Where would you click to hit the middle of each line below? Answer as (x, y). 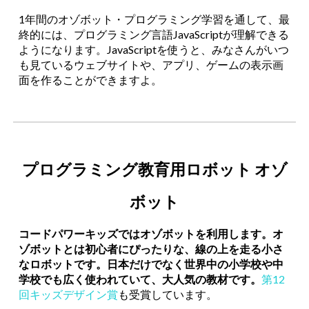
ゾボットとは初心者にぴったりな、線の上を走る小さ (151, 249)
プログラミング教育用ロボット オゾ (154, 169)
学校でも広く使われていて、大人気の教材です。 (140, 279)
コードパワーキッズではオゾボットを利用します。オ (151, 233)
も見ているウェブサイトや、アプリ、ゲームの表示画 (151, 64)
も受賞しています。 (168, 294)
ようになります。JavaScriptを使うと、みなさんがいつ (154, 49)
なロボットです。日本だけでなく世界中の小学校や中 (151, 264)
